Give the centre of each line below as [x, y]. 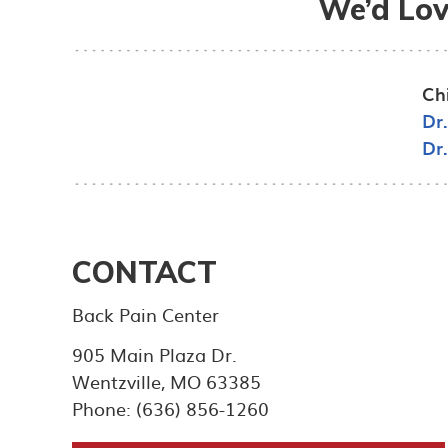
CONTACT [144, 271]
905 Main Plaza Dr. [154, 354]
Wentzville [116, 381]
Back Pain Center [145, 314]
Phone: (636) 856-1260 [170, 408]
